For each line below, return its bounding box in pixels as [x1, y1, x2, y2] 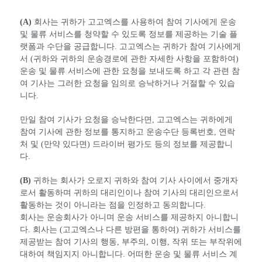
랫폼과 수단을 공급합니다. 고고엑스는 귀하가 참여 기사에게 [20, 42, 241, 51]
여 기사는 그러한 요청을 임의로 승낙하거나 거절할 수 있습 [20, 79, 235, 88]
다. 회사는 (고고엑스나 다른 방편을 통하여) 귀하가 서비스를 [20, 225, 241, 235]
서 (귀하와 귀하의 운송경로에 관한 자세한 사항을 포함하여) [20, 54, 239, 64]
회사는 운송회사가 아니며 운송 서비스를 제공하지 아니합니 [20, 213, 239, 222]
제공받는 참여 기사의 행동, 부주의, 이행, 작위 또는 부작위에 [20, 237, 242, 247]
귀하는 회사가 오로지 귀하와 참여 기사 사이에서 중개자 [31, 176, 238, 185]
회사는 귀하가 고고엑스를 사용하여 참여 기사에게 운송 [34, 18, 236, 27]
